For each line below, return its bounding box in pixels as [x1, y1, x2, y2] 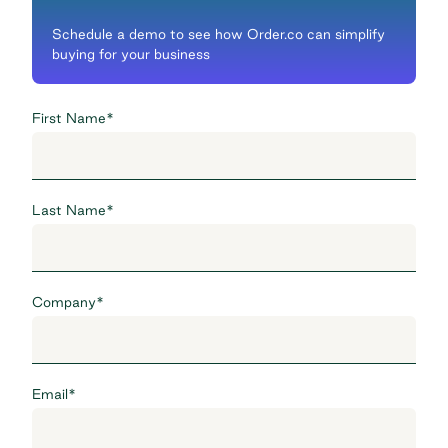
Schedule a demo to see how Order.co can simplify [52, 25, 385, 42]
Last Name [32, 201, 106, 218]
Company [32, 293, 96, 310]
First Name [32, 109, 106, 126]
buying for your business [52, 45, 210, 62]
